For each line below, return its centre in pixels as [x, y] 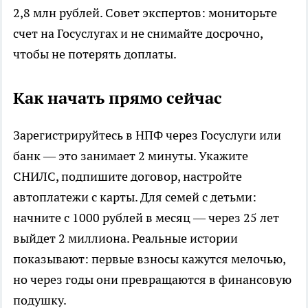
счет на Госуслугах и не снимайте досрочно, [138, 33]
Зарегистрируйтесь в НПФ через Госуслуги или [147, 135]
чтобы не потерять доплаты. [95, 54]
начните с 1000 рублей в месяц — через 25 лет [146, 217]
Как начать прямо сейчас [118, 98]
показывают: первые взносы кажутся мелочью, [149, 258]
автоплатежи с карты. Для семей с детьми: [135, 197]
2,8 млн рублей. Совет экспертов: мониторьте [145, 12]
